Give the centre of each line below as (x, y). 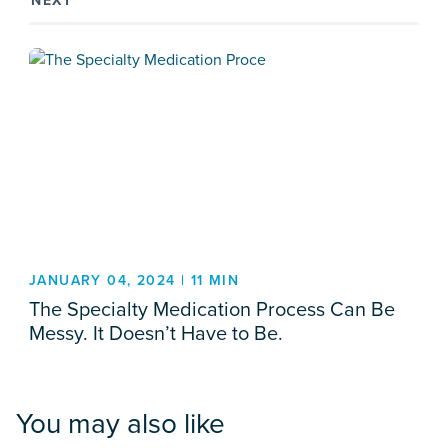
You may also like (120, 423)
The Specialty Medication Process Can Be (212, 309)
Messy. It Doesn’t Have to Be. (156, 333)
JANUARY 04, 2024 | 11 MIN (134, 280)
